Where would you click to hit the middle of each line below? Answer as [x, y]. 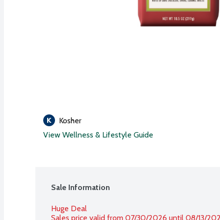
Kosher [70, 120]
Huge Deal [69, 208]
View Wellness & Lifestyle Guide [98, 135]
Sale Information [81, 187]
